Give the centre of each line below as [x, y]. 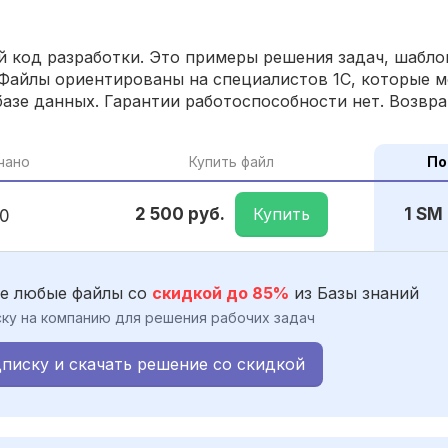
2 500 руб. [180, 214]
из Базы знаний [354, 292]
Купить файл [231, 161]
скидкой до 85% [220, 292]
